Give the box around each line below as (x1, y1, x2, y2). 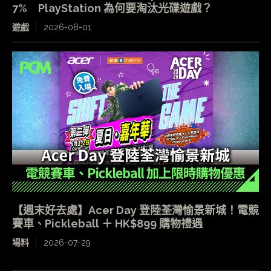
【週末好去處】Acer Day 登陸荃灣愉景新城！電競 (12, 204, 259, 217)
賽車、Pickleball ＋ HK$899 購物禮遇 (12, 217, 203, 230)
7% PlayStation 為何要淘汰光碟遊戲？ (12, 1, 212, 15)
